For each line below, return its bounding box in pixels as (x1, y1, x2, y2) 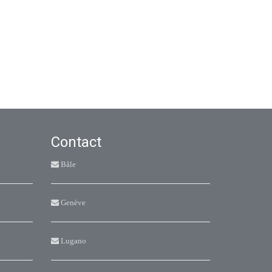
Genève (58, 199, 86, 206)
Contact (50, 134, 101, 151)
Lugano (58, 237, 86, 245)
